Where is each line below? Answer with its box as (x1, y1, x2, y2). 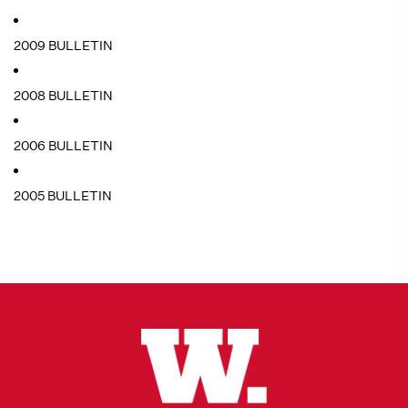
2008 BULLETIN (14, 87, 113, 104)
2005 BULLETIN (14, 188, 112, 204)
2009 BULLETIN (14, 37, 113, 54)
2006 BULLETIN (14, 138, 113, 154)
